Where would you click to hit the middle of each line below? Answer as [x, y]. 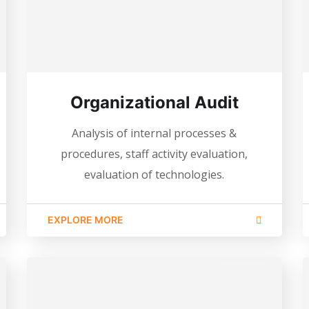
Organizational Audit [154, 102]
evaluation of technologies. [154, 174]
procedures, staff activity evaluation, [154, 153]
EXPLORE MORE [85, 219]
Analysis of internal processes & [154, 133]
